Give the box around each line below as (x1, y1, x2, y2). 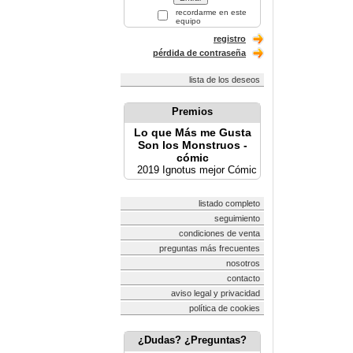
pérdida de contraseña (153, 48, 246, 58)
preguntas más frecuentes (159, 243, 260, 253)
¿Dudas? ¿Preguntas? (138, 334, 247, 346)
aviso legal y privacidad (171, 288, 260, 298)
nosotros (226, 258, 260, 268)
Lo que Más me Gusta (133, 126, 251, 139)
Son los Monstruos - (137, 139, 247, 151)
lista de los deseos (189, 75, 260, 84)
